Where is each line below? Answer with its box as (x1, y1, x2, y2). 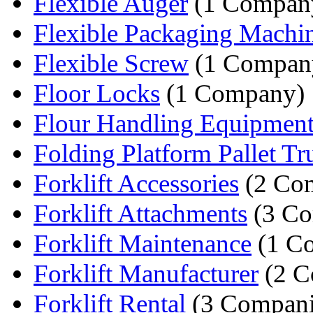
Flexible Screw (34, 48, 189, 78)
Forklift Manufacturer (34, 259, 259, 288)
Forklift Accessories (34, 168, 239, 198)
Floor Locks (34, 78, 160, 108)
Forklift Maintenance (34, 228, 252, 258)
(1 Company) (160, 78, 305, 108)
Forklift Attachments (34, 198, 247, 228)
